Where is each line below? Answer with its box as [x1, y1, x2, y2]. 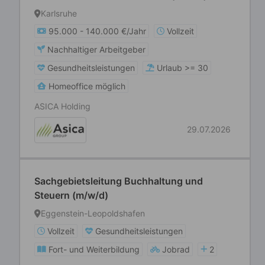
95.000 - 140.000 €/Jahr [49, 26, 146, 36]
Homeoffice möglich [49, 81, 125, 91]
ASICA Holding [34, 101, 91, 111]
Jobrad [162, 244, 190, 254]
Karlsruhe [41, 8, 77, 18]
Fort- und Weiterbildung [49, 244, 140, 254]
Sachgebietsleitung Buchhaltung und [34, 175, 203, 187]
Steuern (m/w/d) [34, 189, 108, 201]
